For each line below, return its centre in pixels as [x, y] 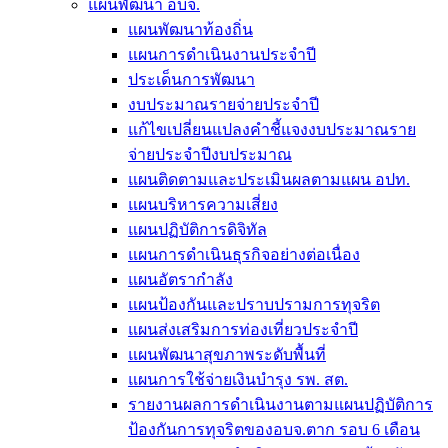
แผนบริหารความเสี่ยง [203, 204]
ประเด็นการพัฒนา [191, 79]
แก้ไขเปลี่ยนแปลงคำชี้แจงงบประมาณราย [272, 129]
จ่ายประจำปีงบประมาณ [210, 154]
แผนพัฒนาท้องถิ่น [190, 29]
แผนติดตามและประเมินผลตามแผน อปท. [269, 179]
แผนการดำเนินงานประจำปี [222, 54]
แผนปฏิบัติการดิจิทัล [197, 229]
